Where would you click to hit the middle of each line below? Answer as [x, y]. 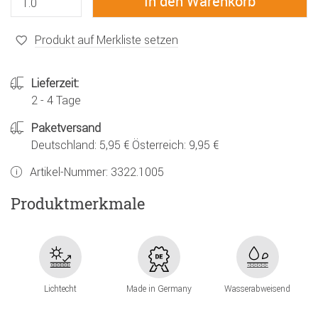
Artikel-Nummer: [70, 172]
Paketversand [66, 128]
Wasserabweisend [258, 289]
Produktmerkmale [78, 203]
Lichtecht [60, 289]
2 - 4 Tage [56, 100]
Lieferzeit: [55, 83]
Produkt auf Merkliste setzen [106, 39]
